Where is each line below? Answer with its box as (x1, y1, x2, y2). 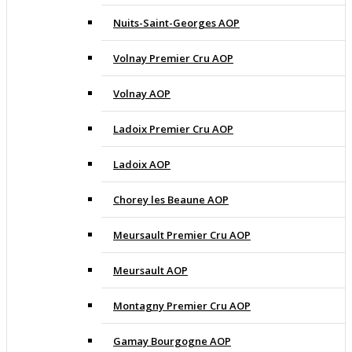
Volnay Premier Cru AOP (113, 51, 233, 66)
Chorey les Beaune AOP (113, 192, 229, 207)
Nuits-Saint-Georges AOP (113, 16, 240, 31)
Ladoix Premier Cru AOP (113, 122, 233, 137)
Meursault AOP (113, 263, 188, 278)
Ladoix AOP (113, 157, 170, 172)
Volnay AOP (113, 86, 170, 101)
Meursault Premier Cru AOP (113, 228, 251, 243)
